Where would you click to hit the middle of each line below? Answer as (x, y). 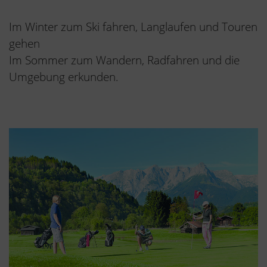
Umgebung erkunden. (64, 77)
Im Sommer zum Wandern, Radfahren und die (124, 60)
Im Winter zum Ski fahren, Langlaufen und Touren (133, 27)
